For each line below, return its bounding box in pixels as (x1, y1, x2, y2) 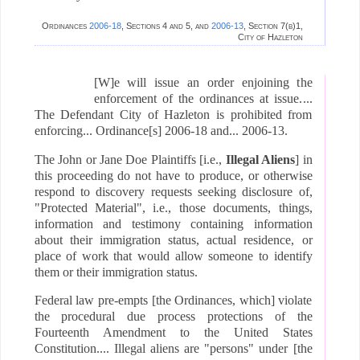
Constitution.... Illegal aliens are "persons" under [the (34, 342, 313, 356)
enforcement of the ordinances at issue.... (93, 91, 313, 105)
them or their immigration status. (34, 264, 198, 279)
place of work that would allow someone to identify (34, 248, 313, 263)
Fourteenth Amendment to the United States (34, 325, 313, 340)
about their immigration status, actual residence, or (34, 232, 313, 247)
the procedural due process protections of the (34, 309, 313, 324)
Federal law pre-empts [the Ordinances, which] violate (34, 293, 313, 308)
